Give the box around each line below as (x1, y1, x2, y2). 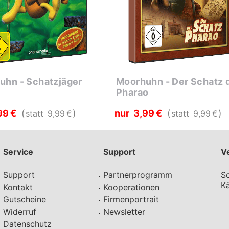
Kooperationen (103, 182, 159, 193)
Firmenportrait (103, 194, 159, 205)
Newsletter (103, 207, 145, 217)
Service (3, 147, 33, 157)
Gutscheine (3, 194, 46, 205)
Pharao (116, 87, 149, 98)
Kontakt (3, 182, 33, 193)
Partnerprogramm (103, 170, 172, 180)
